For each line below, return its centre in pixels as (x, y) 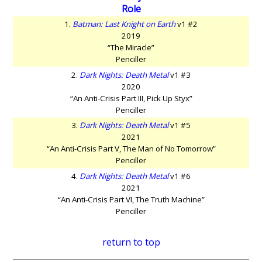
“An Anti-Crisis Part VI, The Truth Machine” (131, 200)
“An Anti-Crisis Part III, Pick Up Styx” (131, 98)
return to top (131, 242)
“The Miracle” (131, 48)
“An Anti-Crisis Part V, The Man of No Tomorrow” (131, 149)
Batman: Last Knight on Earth (124, 24)
